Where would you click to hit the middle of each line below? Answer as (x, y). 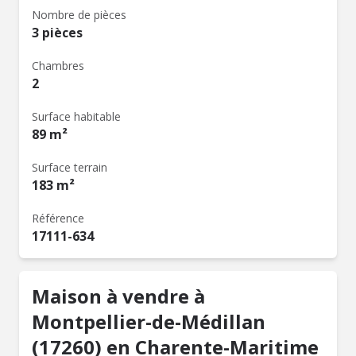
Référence (58, 218)
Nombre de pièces (79, 15)
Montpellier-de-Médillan (149, 321)
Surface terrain (70, 167)
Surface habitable (76, 116)
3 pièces (57, 33)
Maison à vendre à (118, 296)
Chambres (58, 66)
